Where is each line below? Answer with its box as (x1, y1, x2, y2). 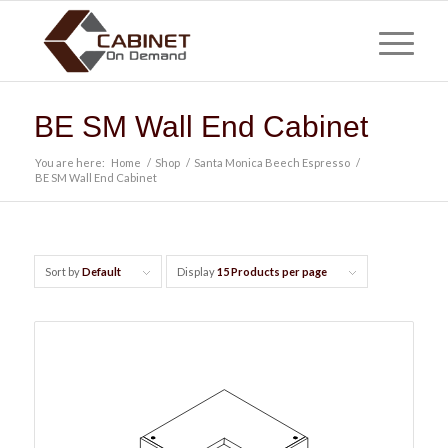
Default (81, 265, 121, 278)
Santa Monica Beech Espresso (193, 156, 350, 169)
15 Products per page (216, 265, 327, 278)
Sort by (44, 265, 82, 278)
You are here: (34, 156, 105, 169)
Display (176, 265, 217, 278)
